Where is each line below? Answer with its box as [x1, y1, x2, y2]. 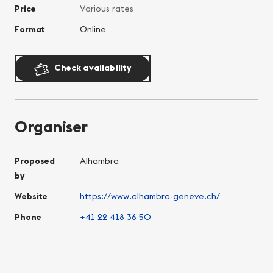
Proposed [15, 155, 55, 167]
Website [15, 191, 48, 202]
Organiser [15, 116, 88, 137]
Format [15, 23, 45, 35]
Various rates [79, 2, 133, 14]
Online [79, 23, 106, 35]
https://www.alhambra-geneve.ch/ [79, 191, 220, 202]
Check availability [49, 62, 132, 73]
